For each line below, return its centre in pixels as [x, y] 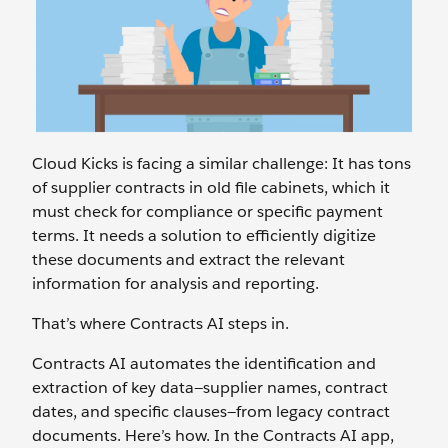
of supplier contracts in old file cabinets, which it [211, 187]
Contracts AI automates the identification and [204, 363]
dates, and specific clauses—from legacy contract [211, 411]
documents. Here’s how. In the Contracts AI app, [213, 435]
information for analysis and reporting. [175, 283]
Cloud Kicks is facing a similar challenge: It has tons [221, 163]
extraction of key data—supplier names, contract [210, 387]
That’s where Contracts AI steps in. [160, 323]
